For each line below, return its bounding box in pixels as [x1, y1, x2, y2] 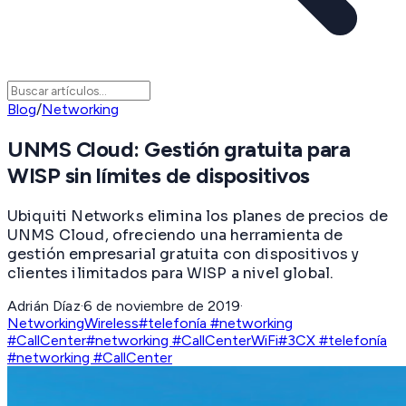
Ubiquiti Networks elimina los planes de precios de [7, 206, 389, 226]
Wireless [84, 314, 139, 332]
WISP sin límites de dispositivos [7, 162, 310, 189]
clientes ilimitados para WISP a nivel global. [7, 263, 334, 283]
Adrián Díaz [7, 296, 81, 314]
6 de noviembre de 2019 [82, 296, 240, 314]
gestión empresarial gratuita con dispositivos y [7, 244, 360, 264]
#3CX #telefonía [278, 331, 387, 349]
